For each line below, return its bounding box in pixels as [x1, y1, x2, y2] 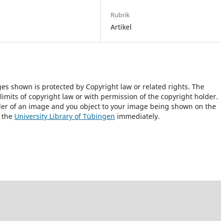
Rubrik [110, 10, 130, 19]
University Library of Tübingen [14, 111, 115, 121]
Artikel [110, 22, 132, 32]
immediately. [115, 111, 160, 121]
